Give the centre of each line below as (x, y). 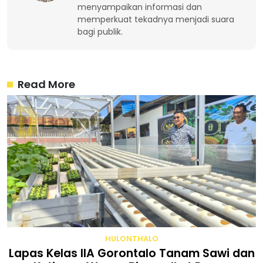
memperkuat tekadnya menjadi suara (156, 20)
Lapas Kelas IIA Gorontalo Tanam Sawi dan (131, 254)
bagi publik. (100, 32)
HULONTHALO (131, 239)
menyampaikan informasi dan (140, 7)
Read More (46, 85)
